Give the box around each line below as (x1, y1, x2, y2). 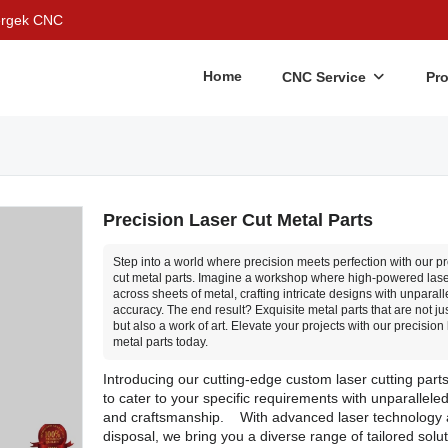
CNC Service (282, 69, 366, 85)
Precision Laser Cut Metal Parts (102, 210, 373, 230)
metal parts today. (112, 335, 208, 349)
